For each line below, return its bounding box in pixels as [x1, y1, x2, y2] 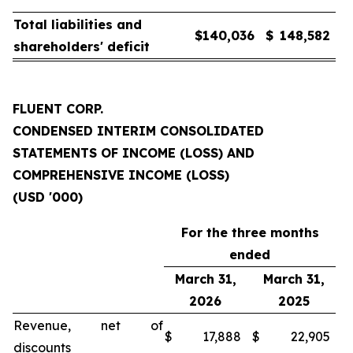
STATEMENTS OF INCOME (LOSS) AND [13, 145, 255, 161]
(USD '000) [13, 189, 83, 205]
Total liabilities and [13, 17, 142, 32]
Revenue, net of [13, 318, 163, 333]
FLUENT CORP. [13, 101, 103, 117]
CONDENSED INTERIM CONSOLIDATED [13, 123, 264, 139]
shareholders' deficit [13, 39, 150, 54]
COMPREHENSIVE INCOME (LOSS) [13, 167, 229, 183]
